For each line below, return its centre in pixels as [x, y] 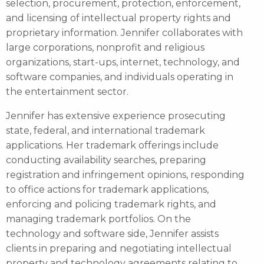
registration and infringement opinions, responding [125, 174]
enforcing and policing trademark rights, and [111, 204]
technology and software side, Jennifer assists [112, 233]
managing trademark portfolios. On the [98, 219]
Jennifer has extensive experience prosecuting [116, 115]
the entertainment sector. [67, 91]
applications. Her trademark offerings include [112, 145]
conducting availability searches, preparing [106, 160]
